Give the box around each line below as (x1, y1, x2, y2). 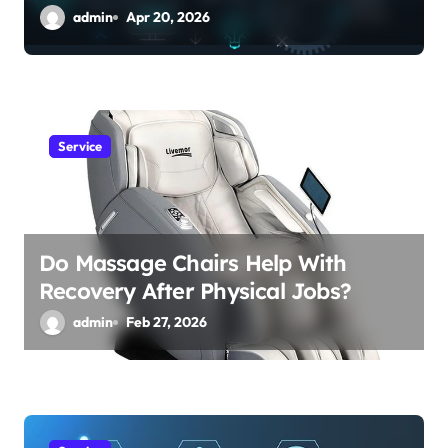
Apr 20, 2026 (126, 7, 210, 26)
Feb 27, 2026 (126, 312, 207, 331)
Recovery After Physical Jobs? (39, 276, 352, 305)
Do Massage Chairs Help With (39, 248, 347, 277)
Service (58, 137, 102, 154)
